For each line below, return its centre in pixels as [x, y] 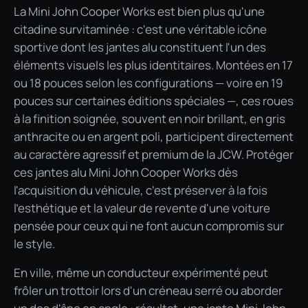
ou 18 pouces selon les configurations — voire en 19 [148, 82]
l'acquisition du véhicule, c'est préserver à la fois [141, 190]
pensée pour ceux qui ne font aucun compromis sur [149, 225]
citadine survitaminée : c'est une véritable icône [140, 29]
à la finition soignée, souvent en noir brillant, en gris [150, 118]
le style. [34, 243]
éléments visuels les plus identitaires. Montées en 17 [153, 65]
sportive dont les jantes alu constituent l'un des [140, 47]
